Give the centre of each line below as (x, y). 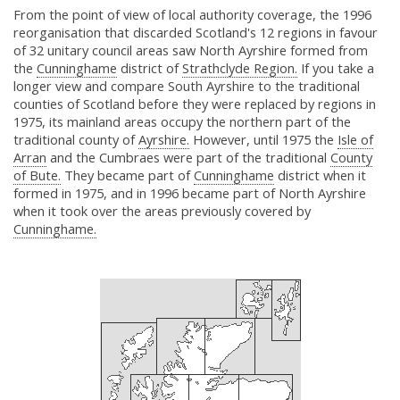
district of (150, 68)
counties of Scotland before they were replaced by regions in (195, 104)
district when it (320, 175)
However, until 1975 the (263, 140)
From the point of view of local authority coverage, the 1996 (192, 15)
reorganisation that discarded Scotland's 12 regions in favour (196, 33)
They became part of (127, 175)
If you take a (336, 68)
